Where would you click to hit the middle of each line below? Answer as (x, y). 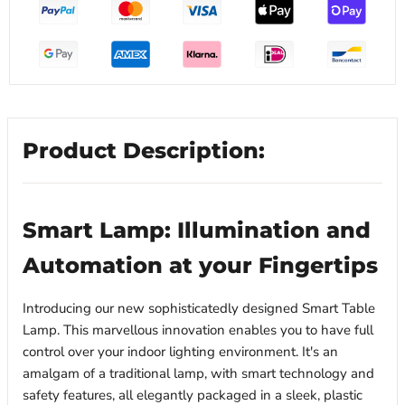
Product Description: (144, 151)
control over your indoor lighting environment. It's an (180, 352)
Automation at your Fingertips (200, 265)
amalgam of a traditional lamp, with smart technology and (198, 374)
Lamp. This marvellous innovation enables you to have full (198, 330)
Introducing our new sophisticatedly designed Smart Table (199, 309)
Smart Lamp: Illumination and (197, 230)
